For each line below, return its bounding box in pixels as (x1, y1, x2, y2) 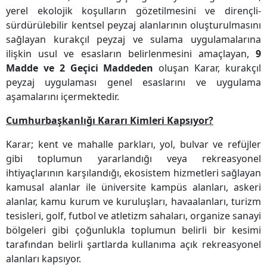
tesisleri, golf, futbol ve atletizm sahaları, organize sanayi (6, 209, 261, 223)
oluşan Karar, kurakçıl (153, 61, 262, 75)
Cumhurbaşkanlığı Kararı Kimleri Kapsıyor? (6, 114, 213, 128)
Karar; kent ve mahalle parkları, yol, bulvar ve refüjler (6, 138, 261, 151)
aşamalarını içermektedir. (6, 90, 119, 104)
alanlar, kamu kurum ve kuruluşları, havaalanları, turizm (6, 195, 261, 209)
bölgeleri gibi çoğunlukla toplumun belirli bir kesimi (6, 223, 261, 237)
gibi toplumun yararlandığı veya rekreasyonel (6, 152, 261, 166)
